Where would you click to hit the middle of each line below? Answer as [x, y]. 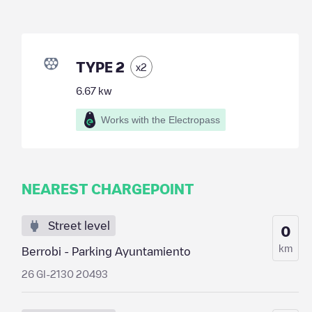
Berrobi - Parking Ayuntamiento [106, 251]
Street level [79, 226]
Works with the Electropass [160, 120]
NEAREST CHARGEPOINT [108, 189]
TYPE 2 [100, 67]
